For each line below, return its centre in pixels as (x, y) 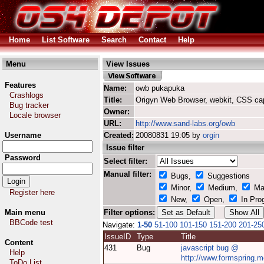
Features (20, 85)
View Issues (128, 64)
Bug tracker (29, 105)
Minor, (181, 188)
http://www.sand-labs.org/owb (185, 123)
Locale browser (35, 115)
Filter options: (129, 212)
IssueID (120, 237)
